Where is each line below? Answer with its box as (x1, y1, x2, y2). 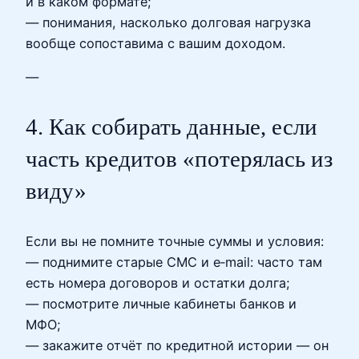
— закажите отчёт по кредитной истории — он (26, 337, 329, 353)
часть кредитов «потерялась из (26, 146, 333, 172)
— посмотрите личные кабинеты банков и (26, 295, 296, 312)
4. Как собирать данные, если (26, 114, 317, 140)
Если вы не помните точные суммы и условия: (26, 232, 324, 249)
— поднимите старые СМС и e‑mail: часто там (26, 253, 322, 270)
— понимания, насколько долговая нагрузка (26, 14, 311, 30)
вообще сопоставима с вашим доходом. (26, 35, 285, 51)
